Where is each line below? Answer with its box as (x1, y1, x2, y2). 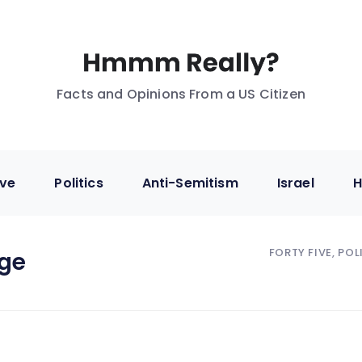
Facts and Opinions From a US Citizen (57, 84, 305, 103)
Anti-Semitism (141, 173, 238, 192)
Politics (54, 173, 103, 192)
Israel (276, 173, 314, 192)
